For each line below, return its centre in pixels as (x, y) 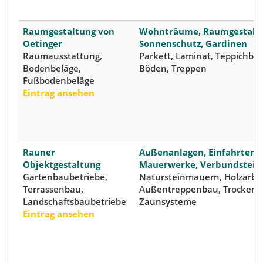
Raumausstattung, (63, 56)
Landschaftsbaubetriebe (75, 202)
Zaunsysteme (168, 202)
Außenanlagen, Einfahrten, (199, 152)
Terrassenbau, (53, 189)
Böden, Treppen (173, 68)
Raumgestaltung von (69, 31)
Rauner (39, 152)
